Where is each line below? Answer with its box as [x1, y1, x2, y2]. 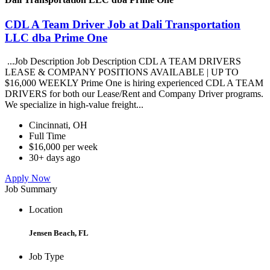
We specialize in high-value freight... [5, 99, 146, 110]
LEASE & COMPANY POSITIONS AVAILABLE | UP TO [5, 66, 239, 77]
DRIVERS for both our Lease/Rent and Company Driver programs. [5, 88, 263, 99]
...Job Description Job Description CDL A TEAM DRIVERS [5, 55, 241, 66]
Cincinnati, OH [29, 119, 87, 130]
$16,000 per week [29, 141, 98, 152]
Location [29, 204, 63, 215]
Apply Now [5, 172, 51, 183]
